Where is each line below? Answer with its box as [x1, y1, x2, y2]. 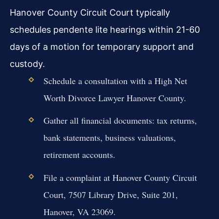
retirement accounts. [43, 149, 115, 161]
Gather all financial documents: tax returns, [43, 114, 197, 127]
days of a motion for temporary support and [10, 42, 194, 52]
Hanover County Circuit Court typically [10, 7, 170, 18]
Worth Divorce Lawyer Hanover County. [43, 92, 186, 104]
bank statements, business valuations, [43, 131, 176, 144]
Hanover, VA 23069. [43, 205, 116, 218]
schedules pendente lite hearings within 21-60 [10, 24, 200, 35]
